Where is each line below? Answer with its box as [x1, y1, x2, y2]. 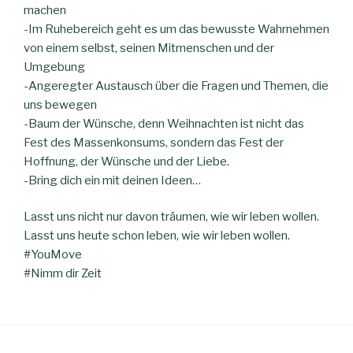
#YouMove [24, 247, 82, 262]
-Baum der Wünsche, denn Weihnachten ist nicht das [24, 116, 304, 131]
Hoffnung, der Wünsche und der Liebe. [24, 154, 229, 169]
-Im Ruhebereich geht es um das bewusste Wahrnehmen [24, 21, 329, 36]
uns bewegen [24, 97, 97, 112]
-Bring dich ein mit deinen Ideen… [24, 173, 201, 188]
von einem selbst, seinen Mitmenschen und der [24, 40, 274, 55]
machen [24, 2, 66, 17]
